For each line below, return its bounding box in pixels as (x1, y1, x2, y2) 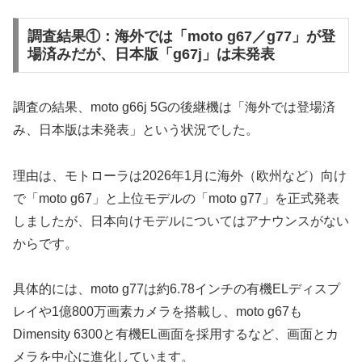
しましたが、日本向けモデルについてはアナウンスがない (13, 213, 349, 228)
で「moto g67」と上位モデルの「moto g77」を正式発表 (13, 191, 339, 205)
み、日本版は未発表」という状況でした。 (13, 122, 259, 137)
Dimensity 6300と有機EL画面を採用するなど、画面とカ (13, 327, 339, 342)
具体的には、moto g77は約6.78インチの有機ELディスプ (13, 282, 340, 297)
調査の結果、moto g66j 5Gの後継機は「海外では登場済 (13, 99, 335, 114)
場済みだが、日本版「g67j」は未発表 (27, 45, 275, 62)
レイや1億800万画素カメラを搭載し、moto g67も (13, 305, 302, 319)
